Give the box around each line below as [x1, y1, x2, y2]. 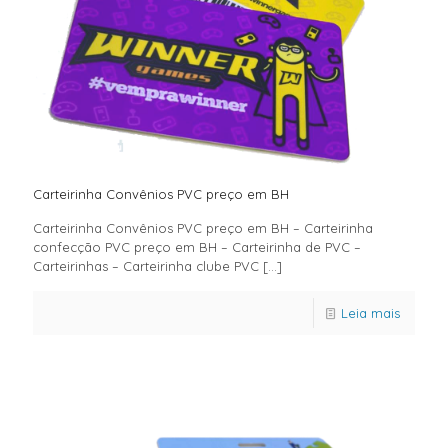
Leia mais [341, 305, 400, 322]
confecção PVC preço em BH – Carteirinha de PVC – [33, 239, 361, 256]
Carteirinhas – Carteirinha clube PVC [33, 258, 259, 275]
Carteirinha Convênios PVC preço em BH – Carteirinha [33, 220, 373, 237]
